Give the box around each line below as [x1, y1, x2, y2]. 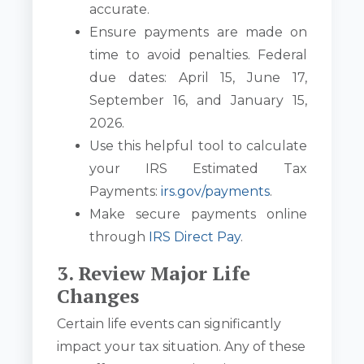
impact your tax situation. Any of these [57, 339, 306, 355]
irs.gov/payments [161, 184, 271, 200]
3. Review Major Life [57, 260, 251, 287]
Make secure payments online [89, 206, 307, 223]
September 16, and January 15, [89, 93, 307, 109]
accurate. [89, 2, 150, 18]
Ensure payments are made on [89, 24, 307, 41]
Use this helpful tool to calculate [89, 138, 307, 154]
